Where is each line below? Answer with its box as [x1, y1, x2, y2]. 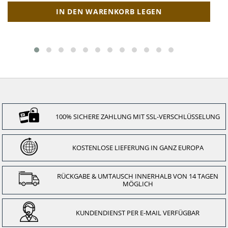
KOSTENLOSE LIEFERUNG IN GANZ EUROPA [72, 142, 204, 152]
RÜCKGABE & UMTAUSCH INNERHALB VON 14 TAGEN [57, 171, 219, 181]
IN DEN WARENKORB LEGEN [56, 7, 162, 17]
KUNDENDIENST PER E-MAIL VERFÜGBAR [76, 208, 200, 217]
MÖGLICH [122, 179, 153, 188]
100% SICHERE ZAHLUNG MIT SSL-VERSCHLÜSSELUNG [55, 111, 220, 121]
